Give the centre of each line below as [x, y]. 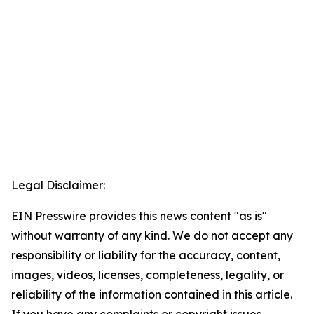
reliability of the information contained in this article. [152, 295]
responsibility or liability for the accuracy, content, [146, 255]
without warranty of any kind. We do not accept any [152, 236]
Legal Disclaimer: [58, 185]
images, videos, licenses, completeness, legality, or [148, 275]
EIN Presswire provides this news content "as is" [139, 216]
